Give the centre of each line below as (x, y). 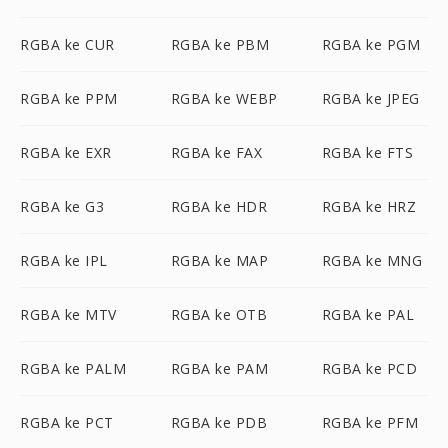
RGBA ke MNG (372, 260)
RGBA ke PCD (369, 368)
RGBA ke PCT (67, 422)
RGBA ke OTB (219, 314)
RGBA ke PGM (371, 44)
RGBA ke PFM (370, 422)
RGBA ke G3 (62, 206)
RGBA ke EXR (66, 152)
